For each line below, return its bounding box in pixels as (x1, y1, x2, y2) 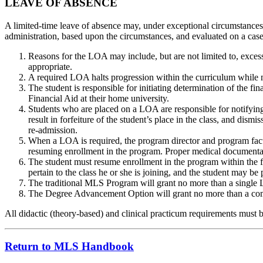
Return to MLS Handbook (5, 240, 134, 253)
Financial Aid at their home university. (28, 93, 169, 103)
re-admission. (28, 124, 77, 135)
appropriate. (28, 61, 72, 72)
